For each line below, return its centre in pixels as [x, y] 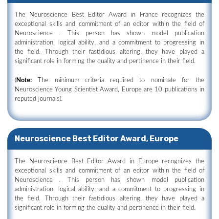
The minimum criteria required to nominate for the [118, 80]
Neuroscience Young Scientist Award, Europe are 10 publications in [109, 90]
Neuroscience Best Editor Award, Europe [97, 139]
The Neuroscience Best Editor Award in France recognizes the [109, 15]
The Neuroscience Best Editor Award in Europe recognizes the [109, 162]
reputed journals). [39, 99]
